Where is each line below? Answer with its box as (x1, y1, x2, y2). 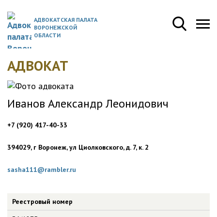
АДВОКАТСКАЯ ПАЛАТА (34, 16, 97, 23)
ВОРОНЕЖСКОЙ (34, 24, 77, 31)
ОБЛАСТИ (34, 31, 61, 39)
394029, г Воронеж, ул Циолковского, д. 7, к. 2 (7, 143, 149, 152)
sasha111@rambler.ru (7, 165, 76, 174)
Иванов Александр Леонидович (7, 96, 169, 111)
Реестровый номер (12, 197, 73, 206)
